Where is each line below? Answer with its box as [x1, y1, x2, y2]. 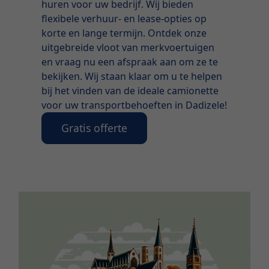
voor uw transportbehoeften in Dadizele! [41, 98, 228, 112]
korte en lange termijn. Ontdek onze [41, 26, 207, 40]
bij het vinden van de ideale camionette [41, 83, 219, 97]
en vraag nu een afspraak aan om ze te [41, 55, 219, 68]
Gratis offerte [61, 121, 128, 136]
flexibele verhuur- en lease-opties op [41, 11, 207, 25]
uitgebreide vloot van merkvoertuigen [41, 40, 215, 54]
